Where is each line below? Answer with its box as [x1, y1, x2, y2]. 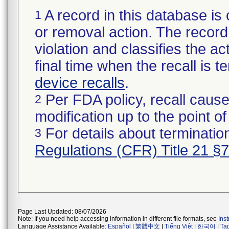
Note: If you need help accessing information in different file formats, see [18, 215, 218, 222]
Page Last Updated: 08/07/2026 [18, 208, 106, 215]
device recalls [35, 75, 125, 91]
